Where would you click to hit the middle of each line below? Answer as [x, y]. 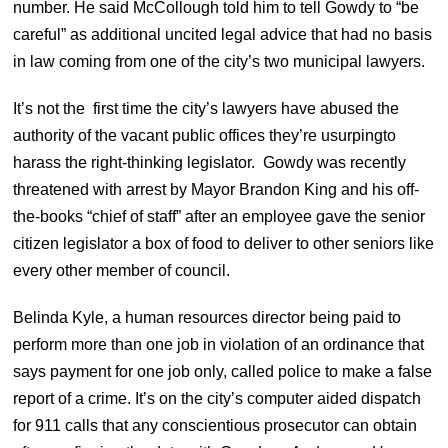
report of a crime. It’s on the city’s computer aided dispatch [217, 398]
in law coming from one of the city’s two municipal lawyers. [219, 61]
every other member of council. [124, 270]
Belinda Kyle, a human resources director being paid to [207, 317]
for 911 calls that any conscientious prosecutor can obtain [215, 425]
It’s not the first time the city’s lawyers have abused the [206, 108]
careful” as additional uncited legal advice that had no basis [223, 34]
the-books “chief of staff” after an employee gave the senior [219, 216]
